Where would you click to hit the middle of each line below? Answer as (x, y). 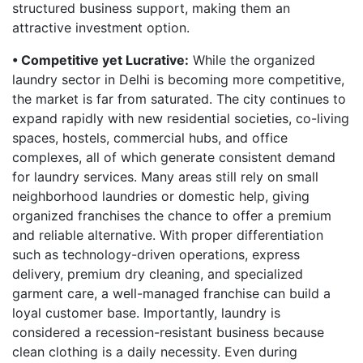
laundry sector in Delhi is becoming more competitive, (178, 79)
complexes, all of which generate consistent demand (174, 157)
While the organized (252, 60)
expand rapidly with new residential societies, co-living (181, 118)
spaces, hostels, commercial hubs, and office (150, 138)
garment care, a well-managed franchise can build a (171, 293)
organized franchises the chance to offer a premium (172, 216)
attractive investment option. (101, 28)
